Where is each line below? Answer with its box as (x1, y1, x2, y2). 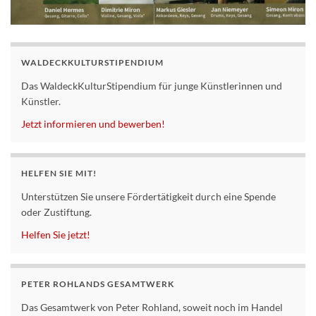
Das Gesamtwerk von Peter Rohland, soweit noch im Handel (21, 301, 283, 314)
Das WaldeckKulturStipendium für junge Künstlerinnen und (21, 80, 282, 92)
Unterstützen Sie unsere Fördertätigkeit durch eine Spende (21, 190, 276, 203)
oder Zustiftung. (21, 206, 92, 219)
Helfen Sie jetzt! (21, 229, 90, 241)
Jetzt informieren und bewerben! (21, 118, 165, 130)
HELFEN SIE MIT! (21, 168, 97, 179)
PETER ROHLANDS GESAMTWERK (21, 279, 174, 290)
